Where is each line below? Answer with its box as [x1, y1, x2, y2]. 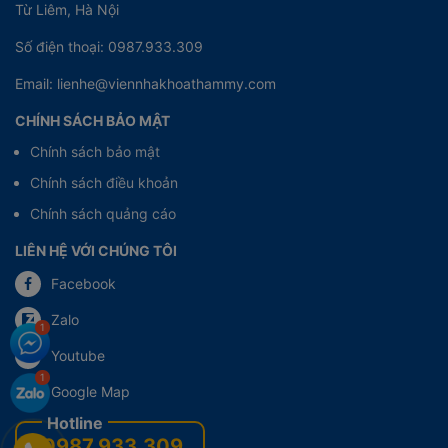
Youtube [51, 347, 105, 365]
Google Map [51, 383, 130, 401]
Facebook [51, 275, 116, 293]
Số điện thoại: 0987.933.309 [15, 37, 203, 55]
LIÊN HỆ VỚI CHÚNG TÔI [15, 241, 177, 259]
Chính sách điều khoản [30, 173, 178, 191]
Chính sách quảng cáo [30, 204, 176, 222]
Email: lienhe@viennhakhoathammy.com [15, 74, 276, 92]
